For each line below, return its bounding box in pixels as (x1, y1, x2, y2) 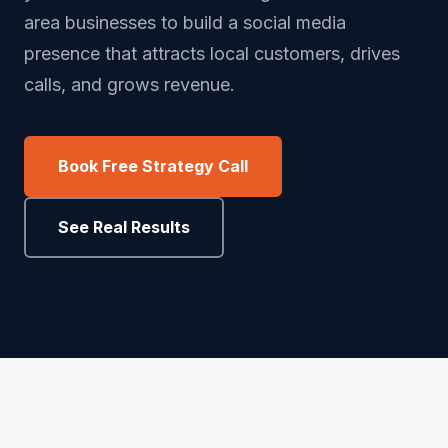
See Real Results (58, 217, 190, 237)
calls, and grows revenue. (24, 74, 235, 95)
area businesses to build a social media (24, 12, 346, 33)
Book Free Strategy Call (58, 156, 248, 176)
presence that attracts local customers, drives (24, 43, 400, 64)
